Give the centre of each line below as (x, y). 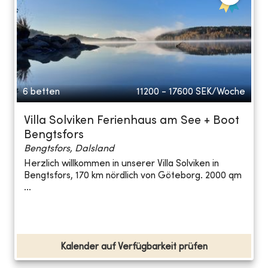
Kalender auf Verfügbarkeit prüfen (134, 247)
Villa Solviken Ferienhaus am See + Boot (132, 121)
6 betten (41, 92)
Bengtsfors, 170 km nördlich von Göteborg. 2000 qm (133, 176)
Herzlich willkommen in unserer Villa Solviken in (121, 164)
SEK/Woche (220, 92)
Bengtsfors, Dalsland (69, 149)
